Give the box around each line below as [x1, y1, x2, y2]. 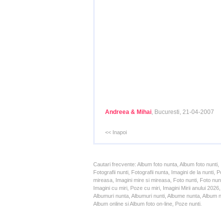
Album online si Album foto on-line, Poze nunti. [93, 201, 202, 207]
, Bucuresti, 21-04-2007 [151, 109, 214, 115]
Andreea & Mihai [105, 109, 151, 115]
